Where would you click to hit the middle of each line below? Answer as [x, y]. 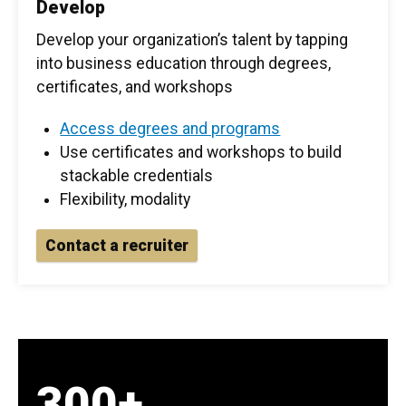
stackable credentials [137, 176]
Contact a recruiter [117, 246]
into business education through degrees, [184, 64]
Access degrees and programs [170, 129]
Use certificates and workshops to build [201, 153]
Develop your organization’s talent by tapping [192, 40]
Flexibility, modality [126, 200]
